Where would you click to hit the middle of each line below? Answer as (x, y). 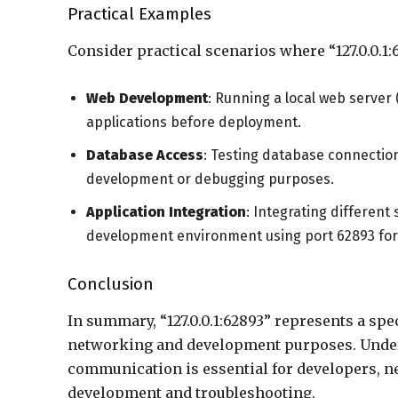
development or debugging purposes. (210, 179)
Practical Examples (139, 14)
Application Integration (166, 212)
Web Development (147, 98)
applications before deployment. (194, 122)
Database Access (145, 155)
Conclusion (111, 284)
